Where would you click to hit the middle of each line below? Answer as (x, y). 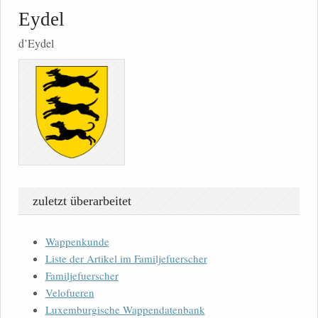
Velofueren (70, 293)
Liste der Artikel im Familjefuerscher (126, 259)
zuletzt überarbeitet (82, 201)
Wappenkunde (77, 242)
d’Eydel (36, 43)
